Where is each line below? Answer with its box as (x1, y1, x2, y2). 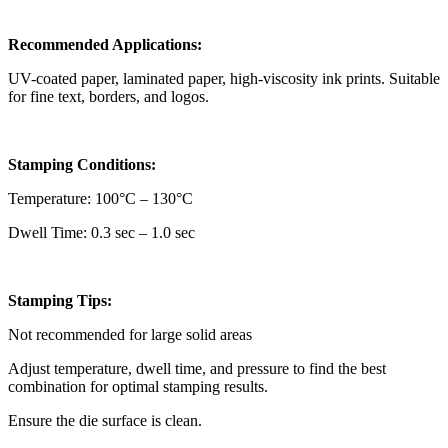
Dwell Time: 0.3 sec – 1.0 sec (8, 224, 195, 242)
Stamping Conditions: (8, 156, 156, 174)
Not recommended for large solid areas (8, 326, 252, 344)
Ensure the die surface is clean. (8, 412, 202, 430)
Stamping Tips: (8, 292, 112, 310)
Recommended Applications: (8, 36, 202, 54)
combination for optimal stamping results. (8, 378, 268, 396)
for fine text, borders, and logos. (8, 88, 209, 106)
